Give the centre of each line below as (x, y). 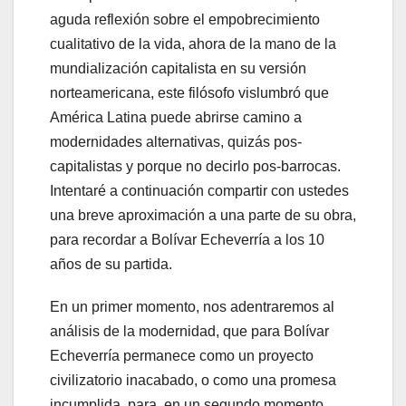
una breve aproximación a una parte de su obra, (203, 215)
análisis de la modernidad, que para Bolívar (189, 331)
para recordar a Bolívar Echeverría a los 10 (187, 239)
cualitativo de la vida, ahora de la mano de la (193, 43)
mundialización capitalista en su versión (178, 68)
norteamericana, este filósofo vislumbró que (189, 92)
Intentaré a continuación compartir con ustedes (199, 190)
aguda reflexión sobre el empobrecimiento (185, 19)
